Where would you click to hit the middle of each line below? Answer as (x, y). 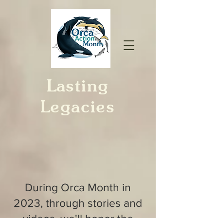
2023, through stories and (78, 203)
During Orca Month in (78, 187)
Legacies (78, 106)
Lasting (78, 85)
